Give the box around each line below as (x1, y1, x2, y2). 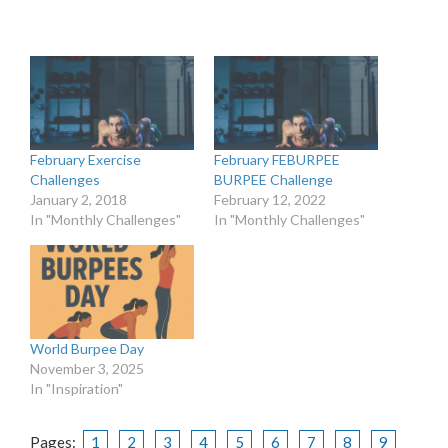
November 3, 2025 (30, 359, 144, 377)
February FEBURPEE (214, 151, 340, 169)
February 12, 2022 (214, 191, 326, 209)
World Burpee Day (30, 339, 144, 357)
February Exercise (30, 151, 141, 169)
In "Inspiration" (30, 379, 123, 397)
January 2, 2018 (30, 191, 127, 209)
